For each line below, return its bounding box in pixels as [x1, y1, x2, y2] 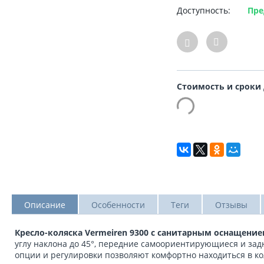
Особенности [91, 199, 145, 210]
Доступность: [177, 4, 230, 16]
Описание [24, 199, 65, 210]
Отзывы [215, 199, 247, 210]
